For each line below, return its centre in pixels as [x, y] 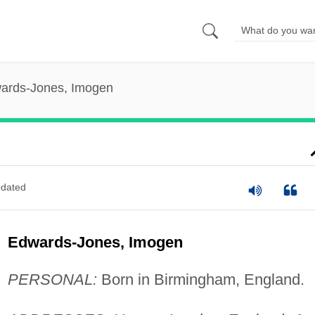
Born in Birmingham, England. [200, 279]
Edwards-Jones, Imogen [95, 242]
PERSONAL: [52, 279]
